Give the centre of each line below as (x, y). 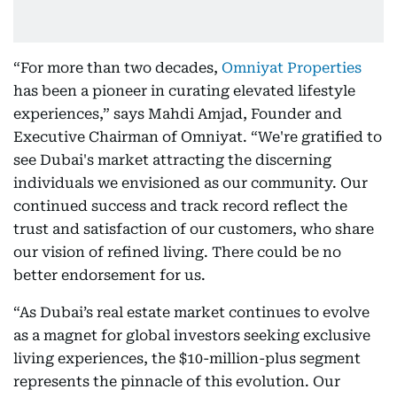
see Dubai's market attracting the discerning (172, 160)
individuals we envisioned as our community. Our (191, 183)
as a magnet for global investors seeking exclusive (192, 335)
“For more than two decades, (117, 68)
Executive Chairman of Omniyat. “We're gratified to (198, 137)
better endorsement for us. (109, 275)
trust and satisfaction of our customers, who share (194, 229)
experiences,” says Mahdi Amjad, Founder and (178, 114)
